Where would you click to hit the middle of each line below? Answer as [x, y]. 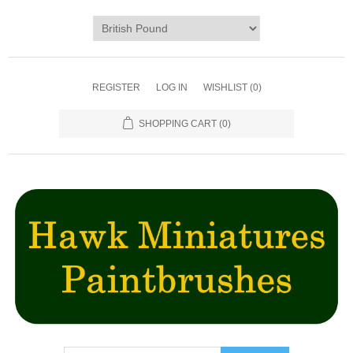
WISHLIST [225, 87]
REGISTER [116, 87]
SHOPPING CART [177, 124]
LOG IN [171, 87]
